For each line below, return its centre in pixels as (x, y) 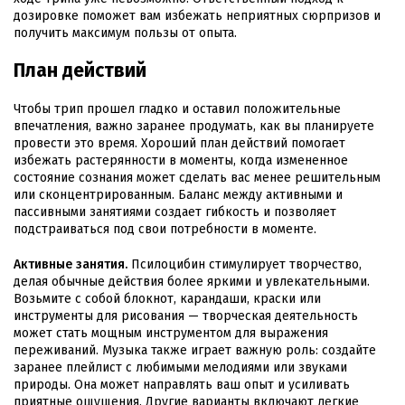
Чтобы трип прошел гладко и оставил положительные (177, 108)
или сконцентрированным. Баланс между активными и (178, 194)
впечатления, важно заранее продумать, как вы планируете (194, 126)
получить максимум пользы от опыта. (125, 33)
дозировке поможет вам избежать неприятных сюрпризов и (197, 15)
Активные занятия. (71, 264)
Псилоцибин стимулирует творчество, (245, 264)
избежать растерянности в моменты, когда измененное (181, 160)
